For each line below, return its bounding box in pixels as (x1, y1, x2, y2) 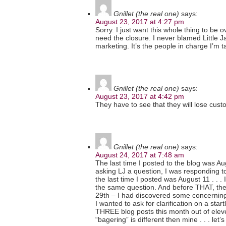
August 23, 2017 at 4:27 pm (95, 18, 184, 26)
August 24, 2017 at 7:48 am (95, 151, 184, 159)
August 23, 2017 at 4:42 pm (95, 92, 184, 101)
